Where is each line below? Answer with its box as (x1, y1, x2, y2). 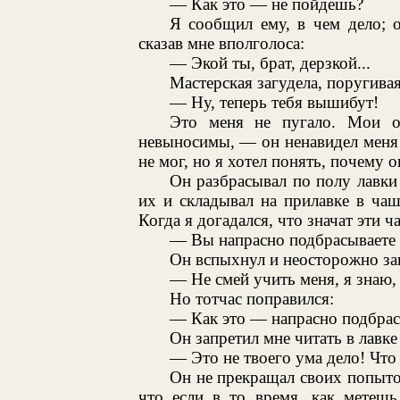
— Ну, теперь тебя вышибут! (169, 92, 379, 112)
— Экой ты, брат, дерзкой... (169, 53, 371, 72)
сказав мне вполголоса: (137, 33, 304, 53)
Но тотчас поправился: (169, 288, 334, 308)
